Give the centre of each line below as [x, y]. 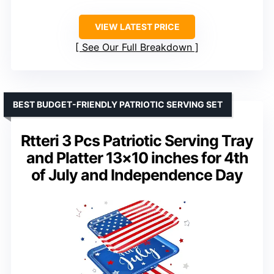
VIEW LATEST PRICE [137, 26]
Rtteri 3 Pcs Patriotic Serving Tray [137, 140]
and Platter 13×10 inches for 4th [137, 157]
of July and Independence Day [137, 175]
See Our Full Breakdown [137, 47]
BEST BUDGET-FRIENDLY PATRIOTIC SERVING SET [118, 104]
